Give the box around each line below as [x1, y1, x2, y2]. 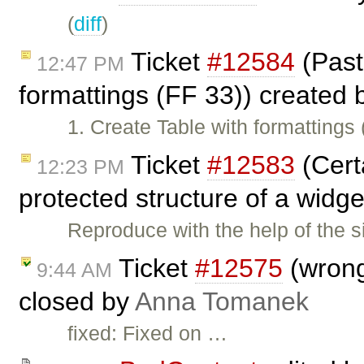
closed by [19, 286, 135, 316]
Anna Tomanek [135, 286, 309, 316]
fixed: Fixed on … [67, 321, 228, 344]
